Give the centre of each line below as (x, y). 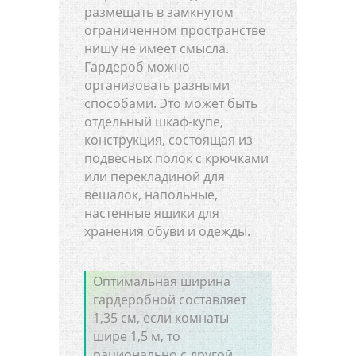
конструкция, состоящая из (168, 139)
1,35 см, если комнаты (161, 318)
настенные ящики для (152, 213)
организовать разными (157, 85)
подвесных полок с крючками (176, 158)
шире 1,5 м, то (137, 337)
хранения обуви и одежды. (167, 231)
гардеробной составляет (170, 300)
